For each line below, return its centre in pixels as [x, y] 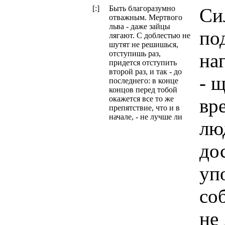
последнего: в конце [144, 81]
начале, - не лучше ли [146, 117]
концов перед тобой [143, 90]
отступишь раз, [135, 53]
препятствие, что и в [144, 108]
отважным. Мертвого [146, 17]
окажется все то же [141, 99]
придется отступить [143, 63]
